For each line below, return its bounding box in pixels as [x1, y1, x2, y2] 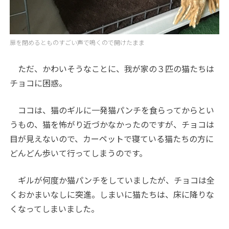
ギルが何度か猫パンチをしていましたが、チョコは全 [10, 173, 215, 186]
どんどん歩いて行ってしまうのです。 [10, 146, 148, 159]
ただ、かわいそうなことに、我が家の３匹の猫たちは [10, 62, 215, 75]
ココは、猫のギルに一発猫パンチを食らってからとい [10, 103, 215, 116]
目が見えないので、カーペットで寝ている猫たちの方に [10, 132, 214, 145]
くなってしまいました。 [10, 202, 100, 215]
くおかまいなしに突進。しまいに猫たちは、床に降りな [10, 188, 215, 200]
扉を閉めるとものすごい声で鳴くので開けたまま [10, 37, 145, 47]
